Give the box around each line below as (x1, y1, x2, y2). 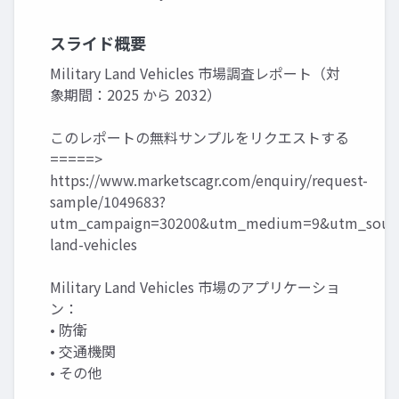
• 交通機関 (50, 339, 116, 362)
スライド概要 (50, 30, 146, 54)
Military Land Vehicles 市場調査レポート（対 (50, 61, 340, 84)
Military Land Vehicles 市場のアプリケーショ (50, 275, 340, 297)
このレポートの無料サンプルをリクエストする (50, 126, 349, 148)
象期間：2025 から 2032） (50, 83, 221, 105)
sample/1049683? (50, 190, 166, 212)
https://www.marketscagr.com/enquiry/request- (50, 168, 368, 191)
